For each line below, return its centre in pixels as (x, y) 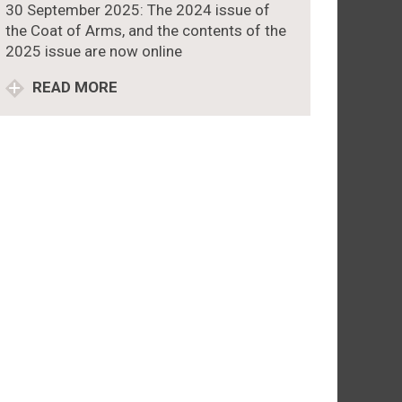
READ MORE (73, 87)
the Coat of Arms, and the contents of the (145, 30)
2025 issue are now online (93, 51)
